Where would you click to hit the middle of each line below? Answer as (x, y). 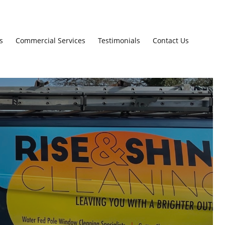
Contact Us (171, 40)
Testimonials (119, 40)
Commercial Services (50, 40)
